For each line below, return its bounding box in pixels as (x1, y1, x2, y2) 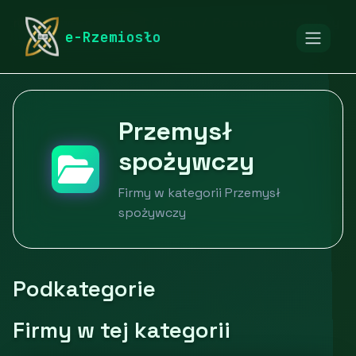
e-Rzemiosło (65, 27, 162, 46)
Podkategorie (13, 274, 156, 303)
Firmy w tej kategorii (13, 315, 230, 344)
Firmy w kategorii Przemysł (118, 184, 281, 201)
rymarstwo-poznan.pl (13, 14, 145, 31)
